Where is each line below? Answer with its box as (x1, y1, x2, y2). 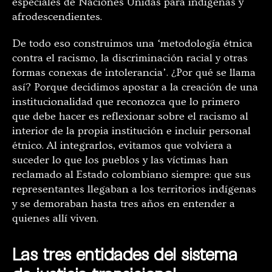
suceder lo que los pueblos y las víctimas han (12, 154, 228, 167)
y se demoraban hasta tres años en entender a (12, 197, 235, 211)
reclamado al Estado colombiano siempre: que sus (12, 168, 251, 182)
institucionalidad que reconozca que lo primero (12, 95, 240, 109)
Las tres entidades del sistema (12, 243, 237, 265)
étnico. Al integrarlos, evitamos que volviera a (12, 139, 232, 152)
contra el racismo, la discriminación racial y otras (12, 52, 248, 65)
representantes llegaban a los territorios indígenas (12, 183, 256, 196)
